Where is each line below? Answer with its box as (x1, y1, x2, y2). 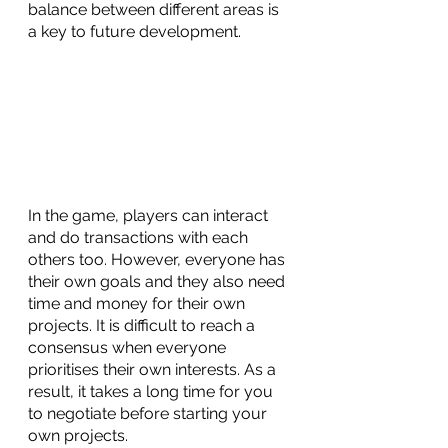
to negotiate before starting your (28, 403, 271, 423)
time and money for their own (28, 293, 249, 313)
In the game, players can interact (28, 205, 272, 225)
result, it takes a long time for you (28, 381, 277, 401)
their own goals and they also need (28, 271, 289, 291)
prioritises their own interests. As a (28, 359, 280, 379)
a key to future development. (28, 22, 245, 42)
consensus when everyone (28, 337, 230, 357)
